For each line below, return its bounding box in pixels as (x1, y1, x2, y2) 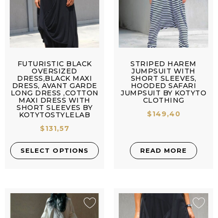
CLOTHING (143, 95, 184, 105)
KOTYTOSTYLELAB (19, 110, 90, 119)
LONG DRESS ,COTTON (10, 88, 99, 97)
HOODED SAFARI (130, 81, 197, 90)
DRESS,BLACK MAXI (17, 73, 92, 83)
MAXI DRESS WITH (18, 95, 91, 105)
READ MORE (140, 146, 187, 154)
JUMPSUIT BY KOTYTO (121, 88, 206, 97)
